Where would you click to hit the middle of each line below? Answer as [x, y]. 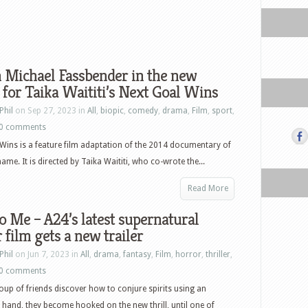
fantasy [137, 254]
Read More [208, 188]
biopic [112, 111]
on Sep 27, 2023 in [50, 111]
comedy [143, 111]
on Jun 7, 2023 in [47, 254]
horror [188, 254]
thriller [218, 254]
